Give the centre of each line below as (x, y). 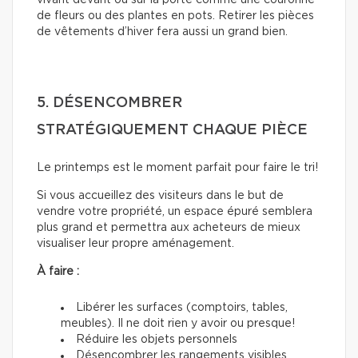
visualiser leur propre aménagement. (135, 243)
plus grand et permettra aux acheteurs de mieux (169, 227)
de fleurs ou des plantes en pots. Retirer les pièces (175, 16)
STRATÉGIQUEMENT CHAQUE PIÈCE (172, 130)
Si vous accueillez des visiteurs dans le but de (160, 195)
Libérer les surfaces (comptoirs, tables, (182, 307)
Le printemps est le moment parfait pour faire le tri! (177, 167)
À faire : (58, 271)
